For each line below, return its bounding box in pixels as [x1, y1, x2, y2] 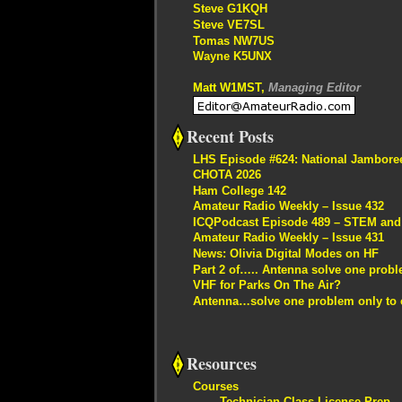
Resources [187, 352, 257, 376]
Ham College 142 [193, 183, 286, 197]
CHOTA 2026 [193, 168, 261, 182]
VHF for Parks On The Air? [193, 278, 341, 293]
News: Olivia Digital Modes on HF [193, 247, 379, 261]
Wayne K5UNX [193, 49, 272, 64]
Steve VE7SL [193, 17, 265, 31]
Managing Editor [268, 81, 361, 95]
